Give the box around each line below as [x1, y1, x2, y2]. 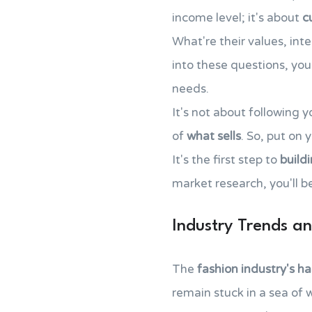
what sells [187, 129, 241, 143]
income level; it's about [172, 10, 302, 25]
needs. [172, 81, 209, 96]
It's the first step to [172, 153, 280, 167]
